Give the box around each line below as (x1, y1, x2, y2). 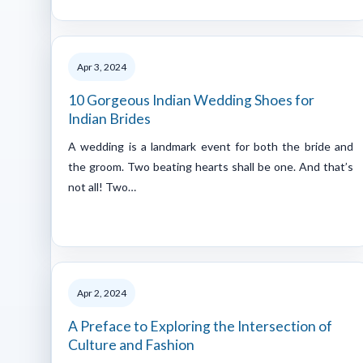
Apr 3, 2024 (77, 60, 126, 73)
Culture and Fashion (68, 335, 194, 353)
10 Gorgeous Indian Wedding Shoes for (68, 91, 314, 109)
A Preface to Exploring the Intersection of (68, 317, 332, 335)
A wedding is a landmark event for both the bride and (68, 139, 353, 153)
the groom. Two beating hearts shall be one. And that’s (68, 159, 353, 173)
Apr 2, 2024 (77, 286, 126, 299)
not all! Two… (68, 179, 136, 194)
